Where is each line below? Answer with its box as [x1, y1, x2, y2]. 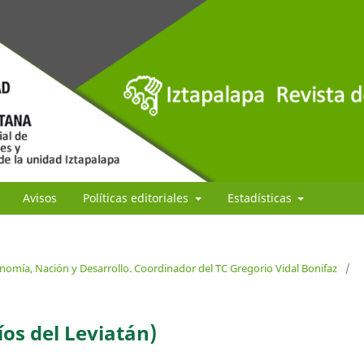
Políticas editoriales [83, 189, 192, 206]
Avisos [23, 189, 57, 206]
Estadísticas [227, 189, 295, 206]
